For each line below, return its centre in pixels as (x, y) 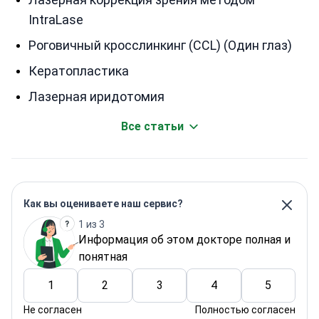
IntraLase (56, 20)
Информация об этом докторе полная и (184, 239)
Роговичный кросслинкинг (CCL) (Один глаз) (160, 45)
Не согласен (53, 310)
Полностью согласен (245, 310)
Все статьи (152, 126)
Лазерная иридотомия (96, 96)
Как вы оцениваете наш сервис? (103, 204)
